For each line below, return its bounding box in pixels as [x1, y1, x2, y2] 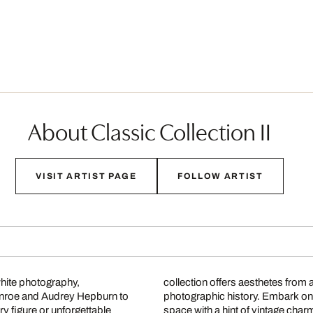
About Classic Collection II [28, 114, 271, 147]
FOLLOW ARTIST [177, 171, 263, 181]
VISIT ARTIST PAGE [36, 171, 137, 181]
